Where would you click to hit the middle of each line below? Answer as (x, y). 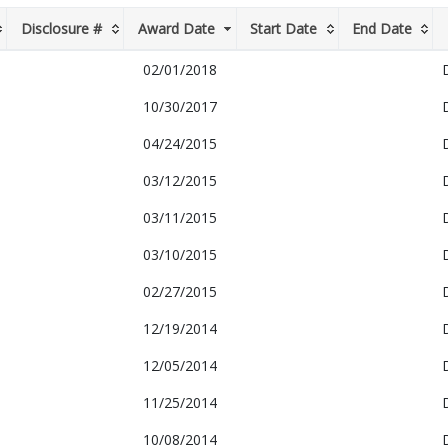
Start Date (283, 29)
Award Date (176, 29)
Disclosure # (61, 29)
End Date (381, 29)
